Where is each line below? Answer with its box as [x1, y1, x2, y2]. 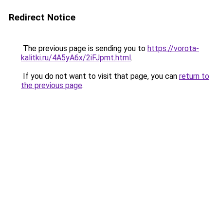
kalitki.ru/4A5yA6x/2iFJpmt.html [21, 53, 131, 62]
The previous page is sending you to [21, 44, 147, 53]
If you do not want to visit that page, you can [21, 72, 179, 81]
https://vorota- [147, 44, 199, 53]
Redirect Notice [9, 12, 75, 23]
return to [179, 72, 209, 81]
